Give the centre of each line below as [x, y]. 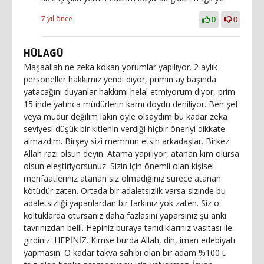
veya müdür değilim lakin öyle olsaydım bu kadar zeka [126, 116]
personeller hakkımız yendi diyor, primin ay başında [120, 79]
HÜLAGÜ [44, 53]
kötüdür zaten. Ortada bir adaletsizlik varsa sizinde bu [125, 190]
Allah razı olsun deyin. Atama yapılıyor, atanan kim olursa [131, 153]
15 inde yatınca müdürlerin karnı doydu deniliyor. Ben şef [131, 104]
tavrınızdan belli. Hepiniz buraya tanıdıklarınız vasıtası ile [128, 227]
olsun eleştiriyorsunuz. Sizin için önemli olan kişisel [119, 166]
